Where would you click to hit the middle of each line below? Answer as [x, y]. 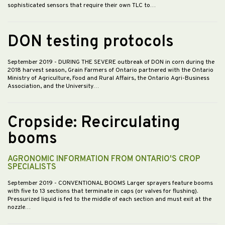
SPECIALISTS [32, 167]
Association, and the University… [53, 87]
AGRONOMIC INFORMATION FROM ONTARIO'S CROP [104, 159]
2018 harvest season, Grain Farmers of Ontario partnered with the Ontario [110, 71]
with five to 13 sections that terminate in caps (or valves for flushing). [103, 192]
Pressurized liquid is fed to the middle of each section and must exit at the [109, 200]
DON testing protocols [91, 42]
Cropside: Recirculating [94, 123]
